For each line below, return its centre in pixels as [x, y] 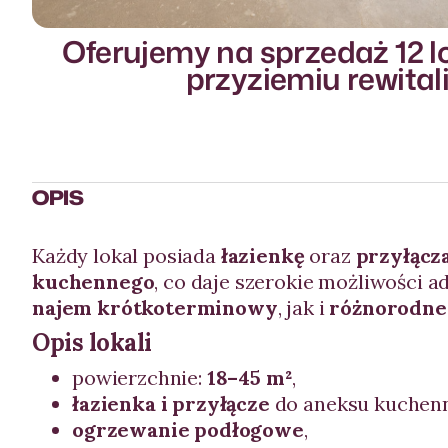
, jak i [303, 307]
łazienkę [262, 255]
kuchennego [93, 281]
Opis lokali [92, 342]
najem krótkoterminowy [155, 307]
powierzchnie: [139, 377]
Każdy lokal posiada [126, 255]
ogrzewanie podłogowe [188, 429]
